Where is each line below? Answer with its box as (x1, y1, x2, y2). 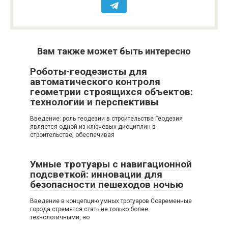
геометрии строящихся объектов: (30, 86, 193, 98)
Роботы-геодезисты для (30, 66, 147, 77)
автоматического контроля (30, 76, 160, 88)
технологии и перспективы (30, 96, 158, 108)
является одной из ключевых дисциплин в (30, 123, 156, 130)
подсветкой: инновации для (30, 168, 162, 180)
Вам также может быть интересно (37, 46, 191, 56)
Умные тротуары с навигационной (30, 158, 192, 170)
